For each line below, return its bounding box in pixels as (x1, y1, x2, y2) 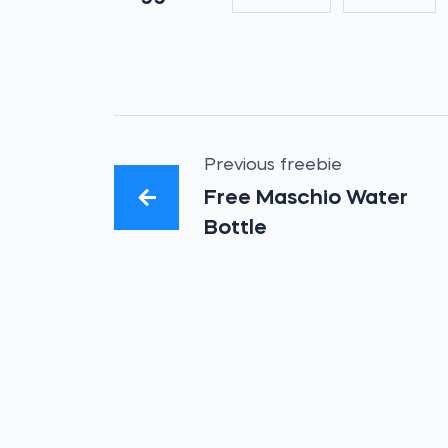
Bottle (204, 218, 268, 239)
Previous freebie (204, 157, 343, 174)
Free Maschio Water (204, 188, 409, 209)
